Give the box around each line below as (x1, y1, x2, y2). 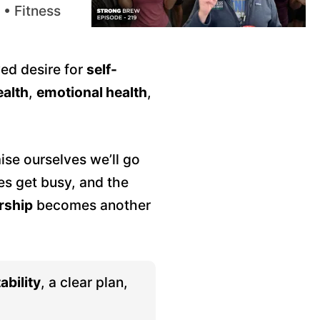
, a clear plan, (41, 274, 128, 291)
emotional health (36, 84, 147, 101)
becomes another (33, 196, 151, 214)
